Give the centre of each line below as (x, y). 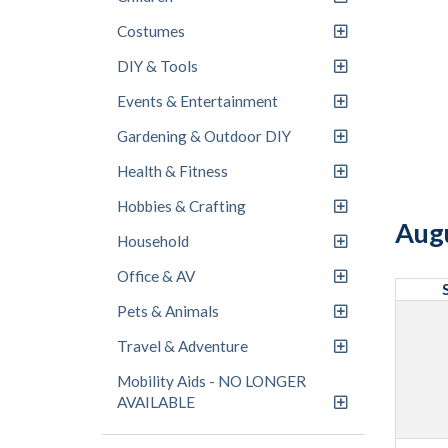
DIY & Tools (157, 66)
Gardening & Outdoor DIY (204, 136)
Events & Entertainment (197, 101)
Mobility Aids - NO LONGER (211, 381)
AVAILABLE (156, 402)
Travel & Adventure (182, 346)
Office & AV (156, 276)
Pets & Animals (168, 311)
